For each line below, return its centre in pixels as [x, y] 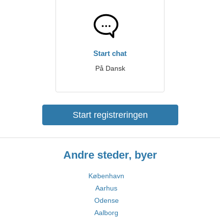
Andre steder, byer [110, 155]
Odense [106, 200]
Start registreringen [110, 115]
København [106, 176]
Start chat [110, 53]
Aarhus [106, 188]
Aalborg [106, 213]
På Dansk [110, 68]
